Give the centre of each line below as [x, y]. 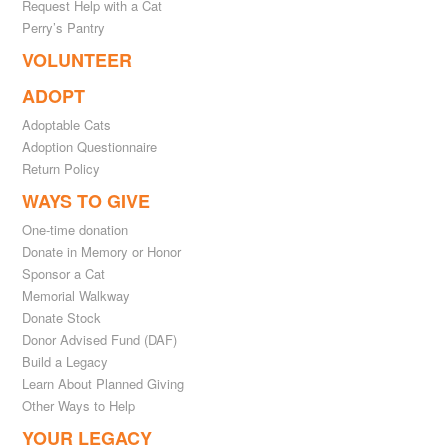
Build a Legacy [65, 361]
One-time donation [75, 229]
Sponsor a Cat [64, 273]
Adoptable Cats [67, 124]
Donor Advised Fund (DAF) [100, 339]
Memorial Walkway [76, 295]
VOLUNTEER [77, 60]
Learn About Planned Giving [103, 383]
